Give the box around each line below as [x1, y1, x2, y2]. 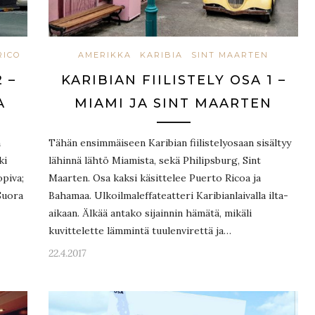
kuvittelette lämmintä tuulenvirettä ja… [49, 224, 231, 237]
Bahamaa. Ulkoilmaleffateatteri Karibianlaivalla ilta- [49, 188, 288, 202]
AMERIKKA [78, 49, 131, 60]
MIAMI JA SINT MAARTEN [75, 95, 272, 111]
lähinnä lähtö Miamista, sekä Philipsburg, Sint [49, 153, 261, 167]
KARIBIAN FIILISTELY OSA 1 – [60, 72, 286, 88]
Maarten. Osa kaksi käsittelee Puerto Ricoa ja [49, 171, 261, 184]
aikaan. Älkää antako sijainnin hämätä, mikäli [49, 206, 252, 219]
